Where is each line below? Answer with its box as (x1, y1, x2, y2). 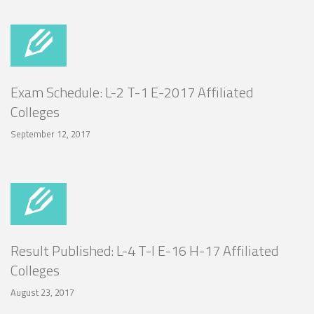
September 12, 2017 (11, 126, 90, 141)
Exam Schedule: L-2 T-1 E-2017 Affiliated (11, 81, 253, 103)
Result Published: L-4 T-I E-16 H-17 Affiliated (11, 239, 278, 261)
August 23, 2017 (11, 285, 74, 299)
